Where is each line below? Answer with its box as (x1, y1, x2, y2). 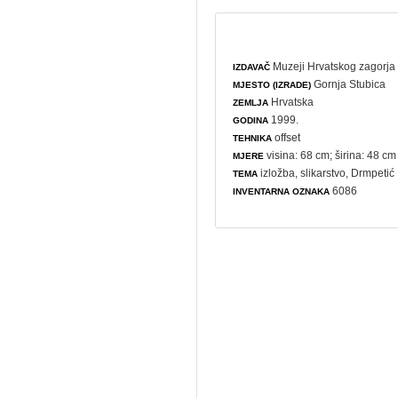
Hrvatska (268, 95, 314, 108)
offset (272, 131, 301, 144)
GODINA (233, 115, 269, 125)
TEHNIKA (233, 132, 273, 143)
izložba (260, 166, 296, 179)
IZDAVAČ (233, 61, 271, 72)
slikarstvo (300, 166, 346, 179)
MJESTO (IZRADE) (233, 79, 312, 90)
